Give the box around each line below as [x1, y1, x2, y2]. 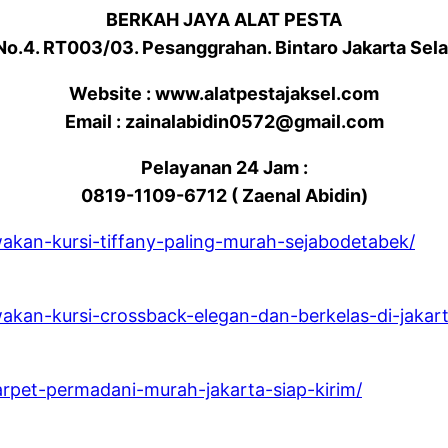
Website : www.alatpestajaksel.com [69, 82, 379, 104]
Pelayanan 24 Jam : [140, 156, 308, 178]
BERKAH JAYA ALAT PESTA [106, 8, 342, 30]
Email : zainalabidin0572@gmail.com [64, 110, 384, 132]
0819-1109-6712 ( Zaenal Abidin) [80, 184, 368, 206]
